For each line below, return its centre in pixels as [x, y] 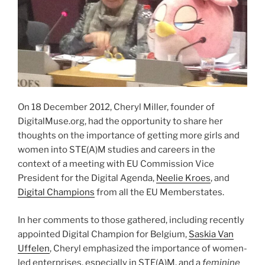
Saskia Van [211, 234]
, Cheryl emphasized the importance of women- [148, 248]
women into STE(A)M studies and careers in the [117, 150]
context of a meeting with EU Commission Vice [116, 164]
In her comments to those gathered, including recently [131, 220]
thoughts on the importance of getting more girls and [129, 136]
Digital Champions [56, 193]
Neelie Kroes [183, 178]
